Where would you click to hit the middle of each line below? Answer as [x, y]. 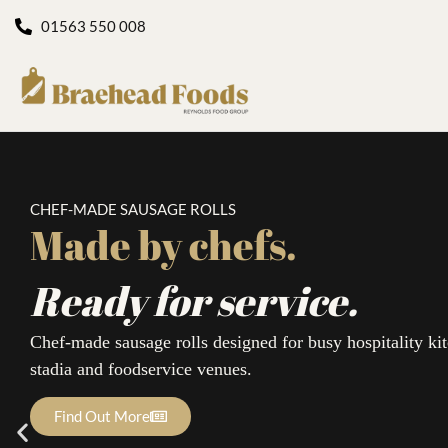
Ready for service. [194, 301]
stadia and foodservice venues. [141, 369]
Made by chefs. [163, 245]
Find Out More [102, 416]
